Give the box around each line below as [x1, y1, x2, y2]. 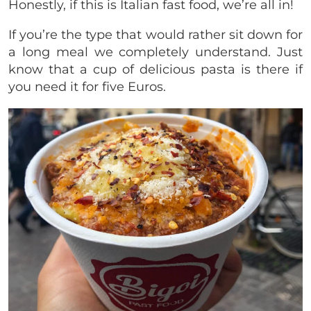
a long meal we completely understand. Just [8, 44, 303, 60]
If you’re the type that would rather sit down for [8, 27, 303, 43]
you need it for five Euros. [8, 79, 169, 95]
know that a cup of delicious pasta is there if [8, 62, 303, 78]
